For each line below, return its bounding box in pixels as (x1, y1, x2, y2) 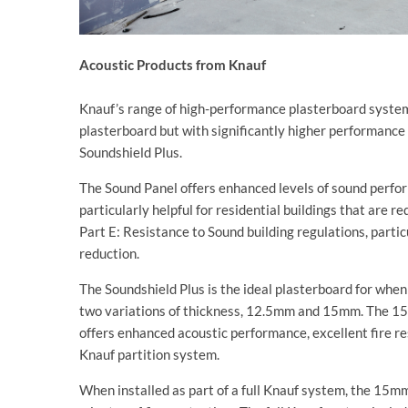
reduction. (79, 245, 139, 262)
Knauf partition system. (79, 346, 219, 363)
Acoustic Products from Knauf (79, 56, 266, 74)
